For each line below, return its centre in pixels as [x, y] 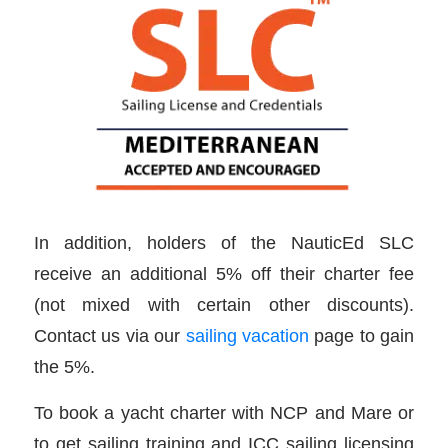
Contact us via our [109, 335]
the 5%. [64, 366]
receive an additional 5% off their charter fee [224, 273]
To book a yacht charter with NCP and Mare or [224, 413]
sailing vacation [247, 335]
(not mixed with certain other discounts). [224, 304]
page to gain [361, 335]
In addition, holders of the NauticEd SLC [224, 242]
